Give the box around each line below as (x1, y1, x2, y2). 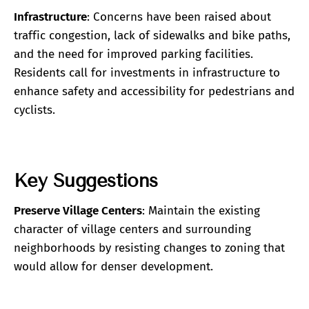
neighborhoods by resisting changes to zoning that (14, 240, 285, 255)
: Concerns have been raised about (87, 9, 271, 24)
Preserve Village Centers (14, 203, 142, 218)
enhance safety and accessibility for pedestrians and (14, 83, 295, 99)
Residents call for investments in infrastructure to (14, 65, 280, 80)
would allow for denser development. (14, 259, 213, 274)
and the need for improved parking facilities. (14, 46, 253, 61)
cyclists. (14, 102, 55, 117)
